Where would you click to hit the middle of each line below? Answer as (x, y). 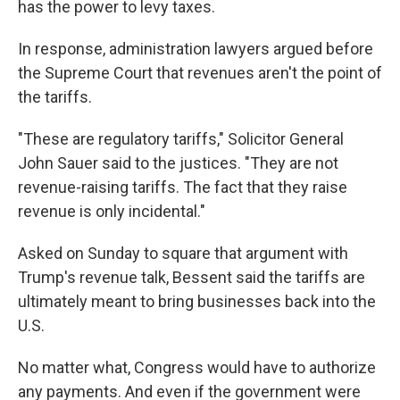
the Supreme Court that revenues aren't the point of (200, 73)
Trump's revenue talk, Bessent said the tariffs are (192, 277)
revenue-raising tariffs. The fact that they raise (183, 187)
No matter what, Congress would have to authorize (197, 367)
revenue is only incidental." (112, 211)
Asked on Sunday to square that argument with (183, 253)
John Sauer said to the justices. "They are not (178, 163)
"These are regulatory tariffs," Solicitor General (181, 139)
